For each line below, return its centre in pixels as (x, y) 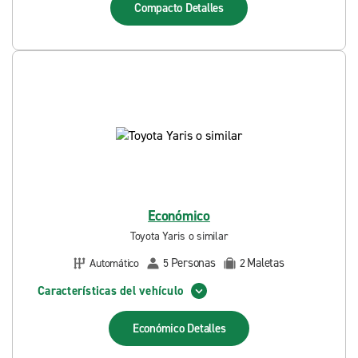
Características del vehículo (110, 290)
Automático (114, 263)
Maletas (266, 263)
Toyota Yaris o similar (179, 236)
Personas (193, 263)
